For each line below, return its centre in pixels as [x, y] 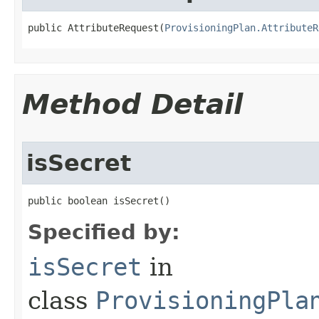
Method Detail [132, 104]
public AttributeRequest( [96, 27]
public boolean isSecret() [99, 200]
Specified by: [104, 232]
